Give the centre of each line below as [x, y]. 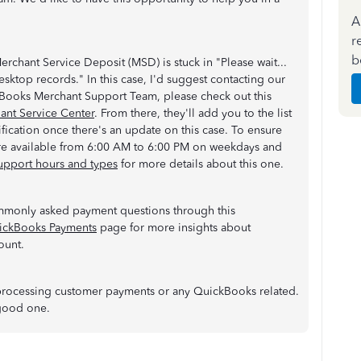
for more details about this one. [201, 164]
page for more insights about [174, 228]
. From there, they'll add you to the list [193, 113]
